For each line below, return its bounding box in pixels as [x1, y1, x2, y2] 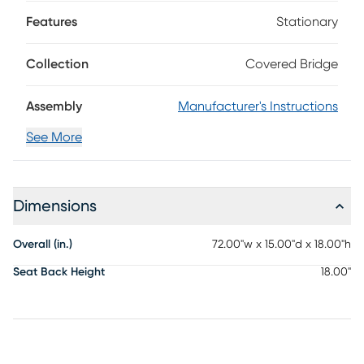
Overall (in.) [13, 239, 72, 250]
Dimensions [13, 198, 97, 214]
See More [26, 131, 82, 144]
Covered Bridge [245, 58, 338, 71]
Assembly [26, 100, 82, 113]
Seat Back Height [13, 266, 105, 278]
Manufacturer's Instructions [178, 100, 338, 113]
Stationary [276, 15, 338, 28]
